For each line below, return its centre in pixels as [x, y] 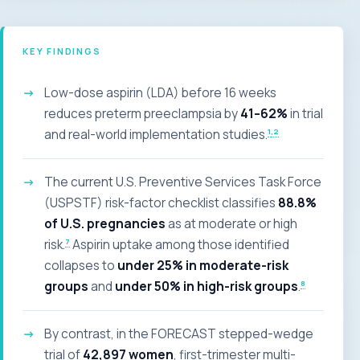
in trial [306, 114]
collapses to [81, 266]
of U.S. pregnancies [105, 224]
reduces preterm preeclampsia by [143, 114]
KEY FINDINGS [62, 51]
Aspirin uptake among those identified [180, 245]
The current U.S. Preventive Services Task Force [183, 182]
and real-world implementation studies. [156, 135]
